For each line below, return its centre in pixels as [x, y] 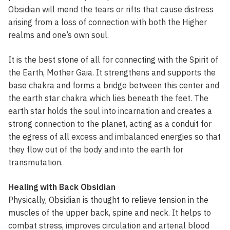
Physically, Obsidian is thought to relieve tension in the [108, 199]
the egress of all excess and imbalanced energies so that [114, 136]
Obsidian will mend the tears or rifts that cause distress [111, 9]
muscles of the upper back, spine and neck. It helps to [110, 212]
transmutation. [35, 162]
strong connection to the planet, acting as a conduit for [110, 123]
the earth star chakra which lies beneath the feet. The [108, 98]
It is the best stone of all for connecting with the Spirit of [113, 59]
